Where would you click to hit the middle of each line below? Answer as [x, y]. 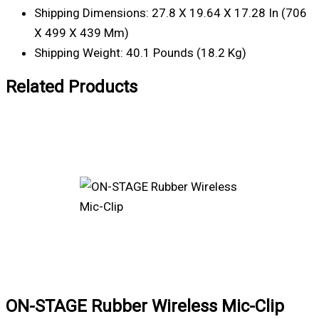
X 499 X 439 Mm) [82, 33]
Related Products [72, 87]
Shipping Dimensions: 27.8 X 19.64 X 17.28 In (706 [171, 13]
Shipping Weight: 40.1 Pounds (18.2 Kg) [140, 53]
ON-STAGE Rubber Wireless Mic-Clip [145, 307]
